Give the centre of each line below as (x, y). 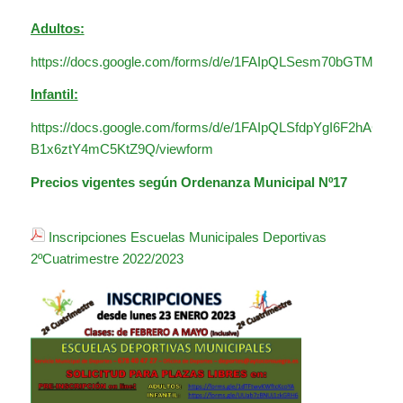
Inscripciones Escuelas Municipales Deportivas (187, 237)
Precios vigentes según (105, 182)
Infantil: (54, 94)
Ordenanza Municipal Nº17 (264, 182)
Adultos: (57, 28)
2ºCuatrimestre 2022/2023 (107, 258)
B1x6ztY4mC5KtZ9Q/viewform (121, 149)
